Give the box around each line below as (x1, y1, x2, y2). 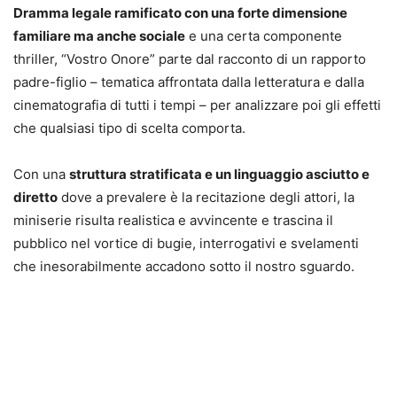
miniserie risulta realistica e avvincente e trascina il (13, 212, 333, 230)
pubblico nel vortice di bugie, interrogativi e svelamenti (13, 235, 359, 253)
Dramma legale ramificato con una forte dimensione (13, 4, 347, 22)
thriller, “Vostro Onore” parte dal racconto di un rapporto (13, 51, 366, 68)
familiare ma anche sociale (13, 27, 185, 45)
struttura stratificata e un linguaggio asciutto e (69, 166, 370, 183)
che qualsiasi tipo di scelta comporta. (13, 120, 245, 137)
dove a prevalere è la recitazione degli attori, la (58, 189, 354, 206)
